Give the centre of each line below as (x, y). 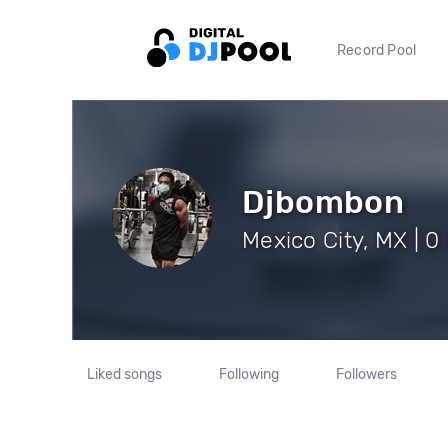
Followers (366, 374)
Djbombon (323, 201)
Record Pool (377, 50)
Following (248, 374)
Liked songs (125, 374)
